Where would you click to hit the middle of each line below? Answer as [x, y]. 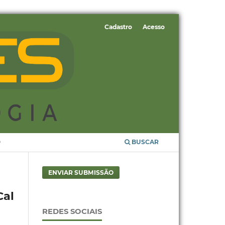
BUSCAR [145, 142]
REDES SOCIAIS [72, 211]
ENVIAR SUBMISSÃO [81, 173]
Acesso [154, 27]
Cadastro [118, 27]
